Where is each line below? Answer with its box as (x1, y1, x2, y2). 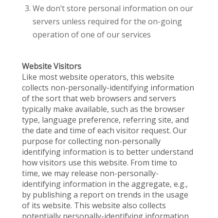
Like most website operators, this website (22, 72, 175, 82)
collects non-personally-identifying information (22, 82, 195, 93)
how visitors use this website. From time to (22, 157, 178, 168)
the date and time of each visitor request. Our (22, 125, 187, 136)
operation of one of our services (33, 29, 151, 40)
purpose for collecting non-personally (22, 136, 161, 146)
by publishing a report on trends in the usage (22, 189, 189, 200)
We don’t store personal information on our (33, 3, 194, 14)
